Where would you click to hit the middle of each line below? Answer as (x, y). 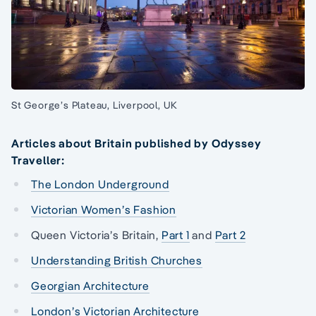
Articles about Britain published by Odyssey (136, 143)
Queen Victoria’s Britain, (96, 235)
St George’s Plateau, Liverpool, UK (95, 105)
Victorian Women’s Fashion (104, 209)
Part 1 (175, 235)
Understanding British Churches (117, 260)
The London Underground (100, 184)
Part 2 (230, 235)
